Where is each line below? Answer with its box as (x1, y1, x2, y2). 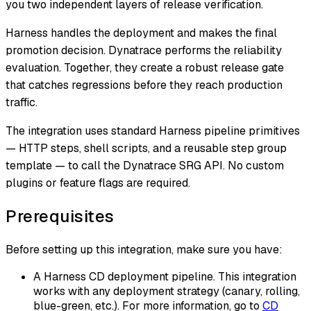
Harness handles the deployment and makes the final (6, 26, 277, 41)
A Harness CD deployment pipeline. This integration (33, 269, 296, 285)
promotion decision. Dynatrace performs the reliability (6, 43, 282, 58)
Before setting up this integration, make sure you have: (6, 242, 283, 258)
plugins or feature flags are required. (6, 176, 190, 191)
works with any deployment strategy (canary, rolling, (33, 284, 300, 299)
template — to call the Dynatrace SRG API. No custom (6, 158, 284, 174)
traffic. (6, 95, 37, 110)
